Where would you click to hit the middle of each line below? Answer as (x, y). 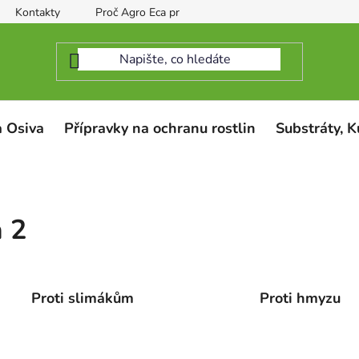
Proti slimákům (83, 298)
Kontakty (38, 12)
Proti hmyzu (300, 298)
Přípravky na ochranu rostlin (160, 128)
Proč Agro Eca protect (150, 12)
